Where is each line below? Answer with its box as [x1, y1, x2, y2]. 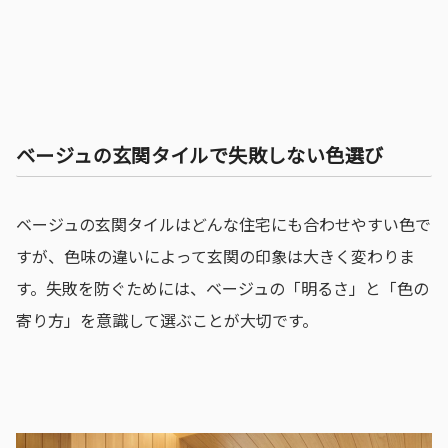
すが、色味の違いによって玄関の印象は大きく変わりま [16, 243, 415, 268]
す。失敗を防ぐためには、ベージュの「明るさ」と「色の [16, 275, 429, 300]
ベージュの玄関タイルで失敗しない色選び [16, 140, 384, 169]
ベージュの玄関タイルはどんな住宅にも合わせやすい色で [16, 211, 431, 236]
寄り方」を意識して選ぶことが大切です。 [16, 307, 318, 332]
